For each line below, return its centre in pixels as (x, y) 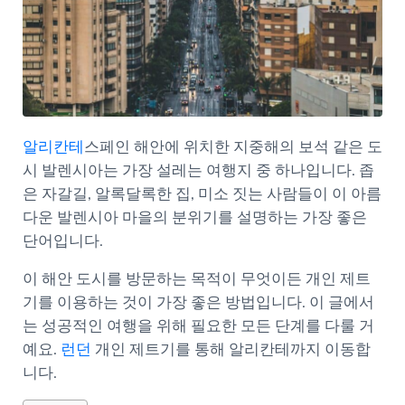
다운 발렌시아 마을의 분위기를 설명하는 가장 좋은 (194, 218)
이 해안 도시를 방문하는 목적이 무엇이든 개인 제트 (196, 279)
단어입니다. (62, 241)
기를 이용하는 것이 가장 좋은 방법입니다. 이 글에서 (198, 303)
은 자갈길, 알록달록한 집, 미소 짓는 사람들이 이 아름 (202, 194)
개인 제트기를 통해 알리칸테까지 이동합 (231, 350)
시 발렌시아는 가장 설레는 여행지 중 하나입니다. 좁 (198, 171)
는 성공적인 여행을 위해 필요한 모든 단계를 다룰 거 (198, 326)
